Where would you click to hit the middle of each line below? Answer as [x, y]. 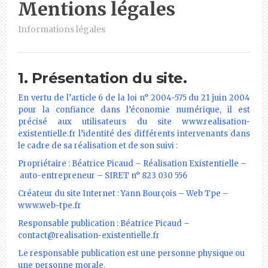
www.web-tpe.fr [50, 205]
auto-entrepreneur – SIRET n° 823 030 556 [103, 175]
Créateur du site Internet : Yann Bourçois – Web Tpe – [123, 193]
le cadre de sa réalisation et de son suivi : [98, 145]
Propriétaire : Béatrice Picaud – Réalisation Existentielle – [132, 163]
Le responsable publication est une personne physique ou [131, 253]
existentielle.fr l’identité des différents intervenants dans [134, 133]
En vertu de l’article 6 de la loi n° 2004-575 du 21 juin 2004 [134, 98]
